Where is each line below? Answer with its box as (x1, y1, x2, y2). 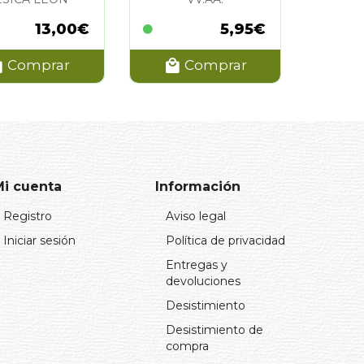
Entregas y (166, 257, 227, 272)
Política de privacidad (166, 232, 285, 248)
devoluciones (166, 273, 240, 288)
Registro (3, 208, 52, 223)
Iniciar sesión (3, 232, 76, 248)
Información (155, 178, 240, 194)
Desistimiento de (166, 322, 263, 337)
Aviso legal (166, 208, 226, 223)
